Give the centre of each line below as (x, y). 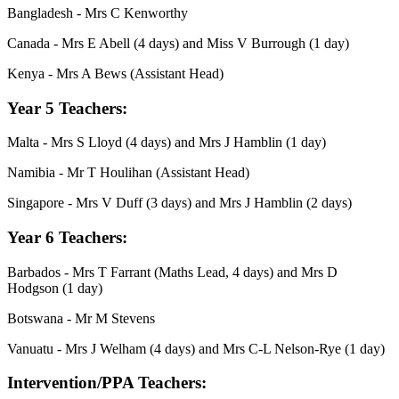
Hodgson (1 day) (55, 288)
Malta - (29, 142)
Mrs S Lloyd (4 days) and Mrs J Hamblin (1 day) (188, 142)
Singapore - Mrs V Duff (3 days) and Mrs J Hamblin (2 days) (179, 203)
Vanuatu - (36, 348)
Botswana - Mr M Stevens (81, 318)
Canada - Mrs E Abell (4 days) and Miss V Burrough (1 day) (180, 43)
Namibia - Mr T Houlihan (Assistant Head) (128, 173)
